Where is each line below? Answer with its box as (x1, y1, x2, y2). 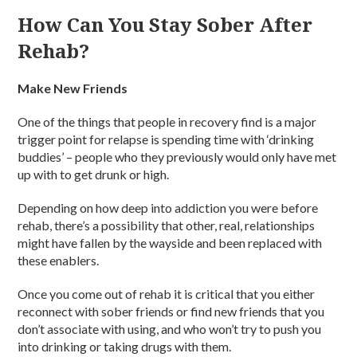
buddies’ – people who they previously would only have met (18, 149, 337, 164)
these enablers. (18, 253, 100, 268)
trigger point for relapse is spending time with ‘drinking (18, 131, 315, 147)
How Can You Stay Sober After (18, 11, 313, 37)
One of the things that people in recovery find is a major (18, 114, 317, 129)
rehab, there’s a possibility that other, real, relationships (18, 218, 316, 233)
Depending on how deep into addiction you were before (18, 200, 319, 215)
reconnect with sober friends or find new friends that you (18, 304, 325, 319)
